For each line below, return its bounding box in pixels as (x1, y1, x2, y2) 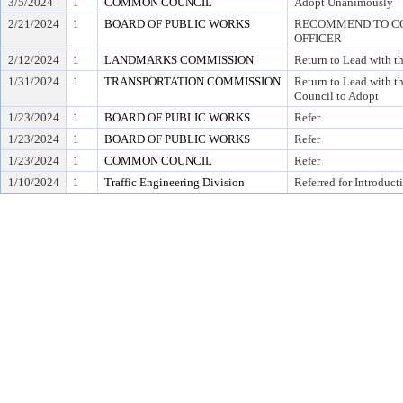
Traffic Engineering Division (104, 175, 245, 189)
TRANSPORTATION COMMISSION (104, 75, 281, 88)
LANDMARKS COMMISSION (104, 53, 254, 67)
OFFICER (294, 31, 342, 45)
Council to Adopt (294, 89, 379, 103)
